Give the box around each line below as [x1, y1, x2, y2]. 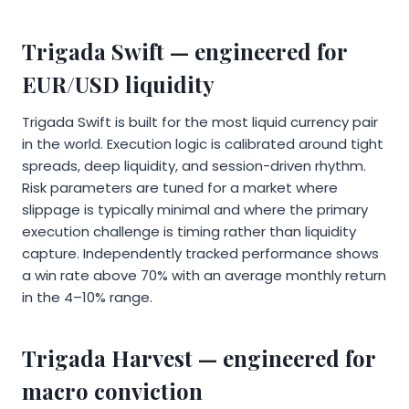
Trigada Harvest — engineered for [22, 343, 375, 373]
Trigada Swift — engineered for [22, 37, 347, 67]
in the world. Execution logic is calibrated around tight [22, 134, 383, 154]
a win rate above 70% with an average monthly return [22, 266, 386, 286]
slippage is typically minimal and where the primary [22, 200, 368, 220]
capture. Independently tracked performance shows [22, 244, 379, 264]
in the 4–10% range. [22, 288, 152, 308]
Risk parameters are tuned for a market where [22, 178, 338, 198]
